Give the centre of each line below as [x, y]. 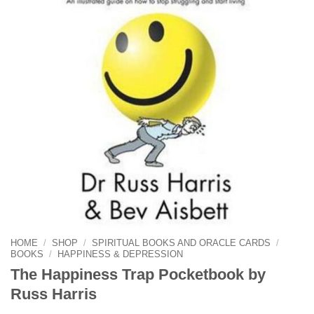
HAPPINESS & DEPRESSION [121, 254]
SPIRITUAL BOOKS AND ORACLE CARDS [182, 243]
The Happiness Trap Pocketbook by [138, 274]
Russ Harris [54, 294]
